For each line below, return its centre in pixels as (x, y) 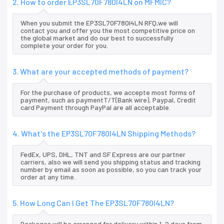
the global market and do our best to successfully (97, 38)
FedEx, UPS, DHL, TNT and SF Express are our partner (103, 154)
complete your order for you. (64, 45)
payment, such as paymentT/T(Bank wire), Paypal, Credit (108, 100)
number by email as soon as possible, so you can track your (111, 169)
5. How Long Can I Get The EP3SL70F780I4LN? (93, 203)
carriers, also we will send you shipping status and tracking (110, 162)
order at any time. (48, 177)
